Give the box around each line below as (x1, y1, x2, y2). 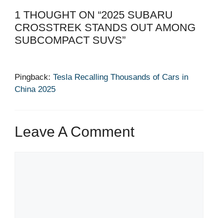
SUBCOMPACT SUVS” (15, 34, 126, 47)
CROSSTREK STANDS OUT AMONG (15, 21, 196, 34)
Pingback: (15, 73, 53, 82)
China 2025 (15, 85, 55, 94)
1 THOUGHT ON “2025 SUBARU (15, 9, 173, 21)
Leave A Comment (15, 123, 134, 140)
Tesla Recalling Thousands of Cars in (53, 73, 188, 82)
